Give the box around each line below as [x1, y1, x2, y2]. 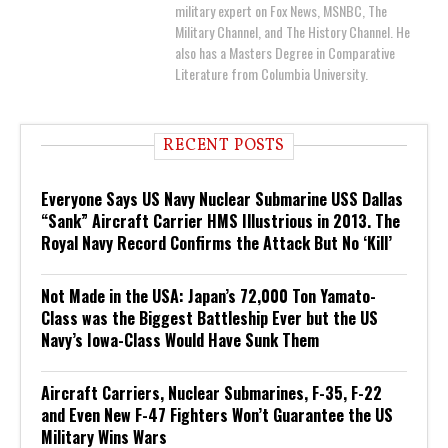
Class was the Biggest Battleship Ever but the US [41, 306, 378, 331]
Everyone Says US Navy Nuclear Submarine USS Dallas [41, 187, 403, 212]
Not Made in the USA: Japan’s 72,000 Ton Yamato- [41, 284, 376, 309]
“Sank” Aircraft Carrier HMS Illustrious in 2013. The [41, 209, 400, 234]
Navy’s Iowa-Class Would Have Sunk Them [41, 328, 319, 353]
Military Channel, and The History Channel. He [175, 21, 410, 43]
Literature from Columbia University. [175, 63, 368, 85]
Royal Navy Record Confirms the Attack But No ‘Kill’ [41, 231, 392, 256]
